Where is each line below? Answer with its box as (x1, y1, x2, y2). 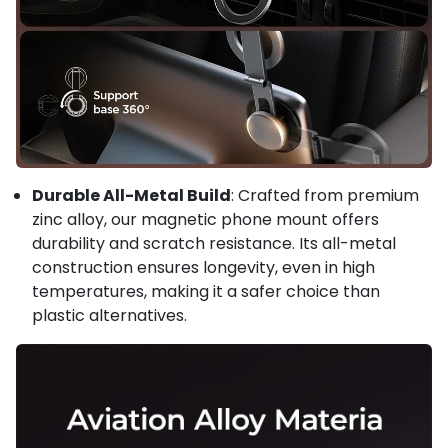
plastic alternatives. (32, 303, 187, 327)
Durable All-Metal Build (32, 183, 231, 207)
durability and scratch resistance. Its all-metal (32, 231, 396, 255)
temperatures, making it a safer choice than (32, 279, 380, 303)
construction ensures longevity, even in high (32, 255, 375, 279)
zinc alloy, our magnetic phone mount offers (32, 207, 379, 231)
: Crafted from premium (231, 183, 419, 207)
